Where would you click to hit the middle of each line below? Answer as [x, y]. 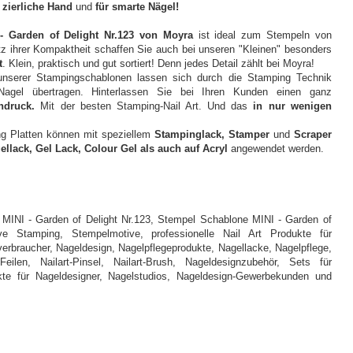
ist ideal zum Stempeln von [265, 35]
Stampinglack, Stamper [212, 134]
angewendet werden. [276, 149]
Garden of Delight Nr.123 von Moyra [103, 35]
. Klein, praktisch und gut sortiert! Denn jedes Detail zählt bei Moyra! [158, 63]
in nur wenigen [292, 106]
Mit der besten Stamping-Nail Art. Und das [144, 106]
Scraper [312, 134]
